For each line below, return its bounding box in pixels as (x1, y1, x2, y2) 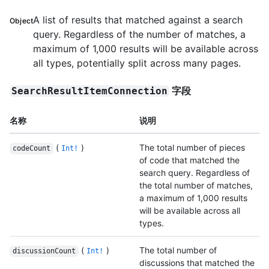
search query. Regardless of (139, 168, 250, 178)
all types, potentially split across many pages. (33, 57, 241, 70)
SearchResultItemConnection (11, 85, 168, 97)
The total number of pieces (139, 142, 245, 153)
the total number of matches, (139, 180, 253, 191)
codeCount (12, 144, 50, 153)
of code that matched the (139, 155, 240, 166)
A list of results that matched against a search (33, 14, 243, 26)
